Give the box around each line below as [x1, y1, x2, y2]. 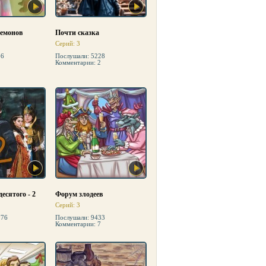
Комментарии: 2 [55, 59, 101, 66]
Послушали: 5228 [55, 52, 105, 59]
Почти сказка [55, 28, 99, 37]
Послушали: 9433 [55, 214, 105, 221]
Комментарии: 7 [55, 220, 101, 227]
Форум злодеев [55, 190, 103, 198]
